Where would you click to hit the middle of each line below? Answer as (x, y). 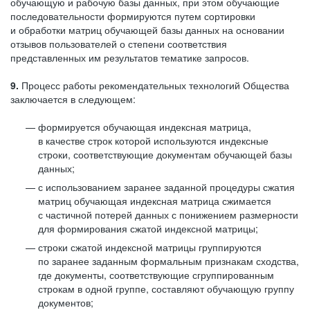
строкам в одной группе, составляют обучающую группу (166, 289)
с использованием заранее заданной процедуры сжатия (166, 187)
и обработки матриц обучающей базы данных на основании (147, 30)
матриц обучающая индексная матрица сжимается (155, 201)
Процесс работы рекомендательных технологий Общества (154, 85)
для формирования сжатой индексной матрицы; (148, 228)
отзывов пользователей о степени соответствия (119, 44)
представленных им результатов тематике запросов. (130, 57)
